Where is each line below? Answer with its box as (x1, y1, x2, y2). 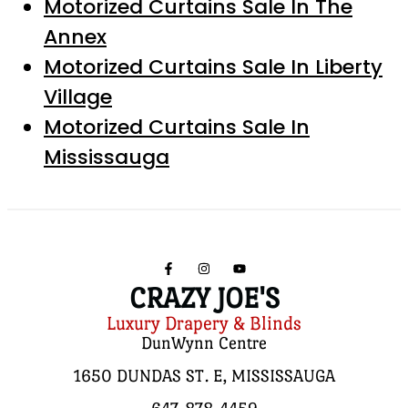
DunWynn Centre (141, 332, 267, 352)
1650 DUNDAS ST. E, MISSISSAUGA (73, 365, 335, 385)
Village (44, 82, 112, 111)
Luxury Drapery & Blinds (107, 311, 301, 334)
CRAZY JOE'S (128, 281, 280, 314)
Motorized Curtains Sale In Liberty (44, 52, 382, 81)
